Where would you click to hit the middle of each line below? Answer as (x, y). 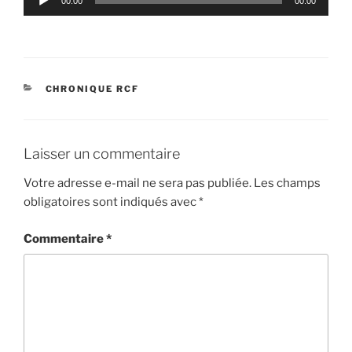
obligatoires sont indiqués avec (111, 202)
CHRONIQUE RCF (92, 88)
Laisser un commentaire (102, 153)
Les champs (287, 183)
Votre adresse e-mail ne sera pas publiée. (137, 183)
